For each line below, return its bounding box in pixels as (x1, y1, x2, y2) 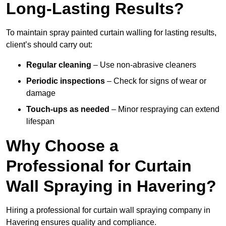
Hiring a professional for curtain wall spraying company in (6, 206, 210, 215)
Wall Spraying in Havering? (6, 177, 216, 196)
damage (26, 89, 55, 98)
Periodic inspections (26, 77, 105, 86)
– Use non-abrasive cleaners (91, 61, 196, 70)
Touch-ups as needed (26, 105, 109, 114)
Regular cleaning (26, 61, 91, 70)
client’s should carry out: (6, 40, 92, 49)
